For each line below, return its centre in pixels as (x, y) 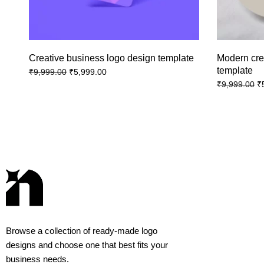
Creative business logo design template (111, 58)
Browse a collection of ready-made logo (82, 230)
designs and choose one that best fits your (87, 245)
